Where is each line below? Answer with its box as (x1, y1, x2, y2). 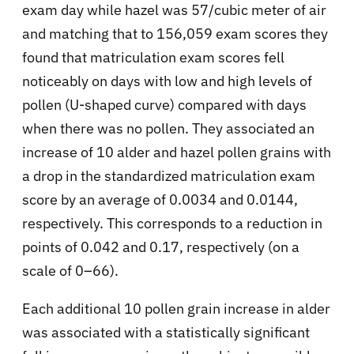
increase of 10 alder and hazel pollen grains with (22, 142, 331, 161)
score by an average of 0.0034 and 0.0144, (22, 190, 298, 209)
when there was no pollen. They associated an (22, 119, 314, 137)
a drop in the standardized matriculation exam (22, 166, 315, 185)
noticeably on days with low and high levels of (22, 71, 312, 90)
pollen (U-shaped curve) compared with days (22, 95, 307, 114)
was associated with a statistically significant (22, 322, 310, 341)
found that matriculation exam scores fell (22, 47, 284, 66)
